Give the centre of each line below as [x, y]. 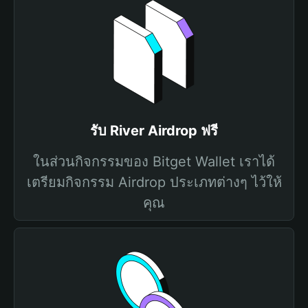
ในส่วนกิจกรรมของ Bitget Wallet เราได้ [154, 162]
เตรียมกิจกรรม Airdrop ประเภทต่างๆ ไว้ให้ [154, 182]
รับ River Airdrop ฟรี [154, 131]
